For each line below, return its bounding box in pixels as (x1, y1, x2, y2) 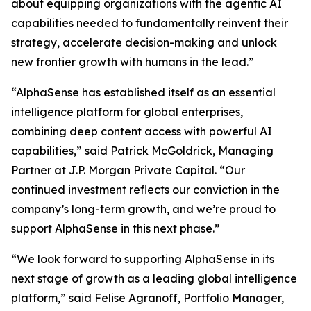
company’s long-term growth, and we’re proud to (11, 202, 276, 216)
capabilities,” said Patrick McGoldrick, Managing (11, 144, 274, 158)
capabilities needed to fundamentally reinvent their (11, 16, 288, 30)
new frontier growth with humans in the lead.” (11, 55, 254, 69)
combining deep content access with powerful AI (11, 124, 272, 138)
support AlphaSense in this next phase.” (11, 221, 220, 235)
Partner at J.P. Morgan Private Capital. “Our (11, 163, 245, 177)
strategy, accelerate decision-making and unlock (11, 35, 277, 49)
